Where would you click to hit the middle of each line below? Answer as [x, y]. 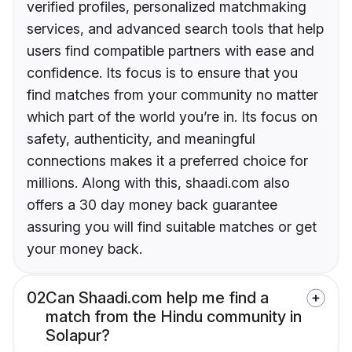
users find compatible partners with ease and [170, 51]
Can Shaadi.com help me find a [157, 298]
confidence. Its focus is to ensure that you [162, 73]
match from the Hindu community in [174, 317]
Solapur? [78, 336]
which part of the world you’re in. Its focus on [172, 117]
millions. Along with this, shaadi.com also [158, 183]
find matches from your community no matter [172, 95]
